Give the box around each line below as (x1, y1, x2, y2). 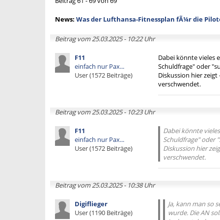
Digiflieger (75, 199, 108, 208)
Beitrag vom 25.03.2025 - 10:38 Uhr (55, 181, 155, 190)
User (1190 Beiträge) (75, 208, 133, 217)
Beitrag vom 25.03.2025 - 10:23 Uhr (55, 108, 155, 116)
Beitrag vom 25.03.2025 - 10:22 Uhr (55, 34, 155, 43)
